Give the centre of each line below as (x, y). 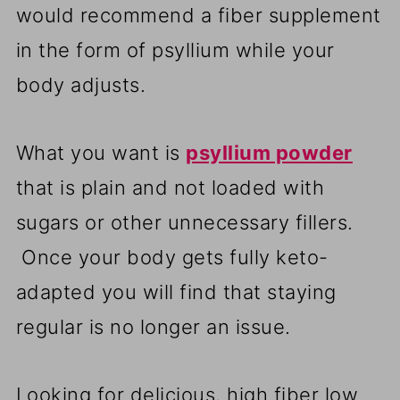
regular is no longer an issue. (153, 327)
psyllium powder (269, 153)
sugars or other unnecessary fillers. (187, 223)
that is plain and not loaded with (170, 188)
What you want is (101, 153)
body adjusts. (81, 85)
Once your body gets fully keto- (172, 258)
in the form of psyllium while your (175, 50)
